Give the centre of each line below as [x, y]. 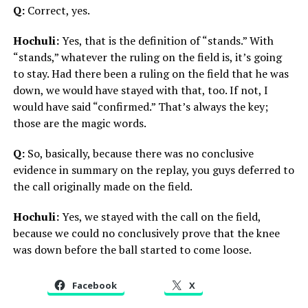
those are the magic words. [79, 123]
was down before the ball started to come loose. [132, 250]
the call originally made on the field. [102, 187]
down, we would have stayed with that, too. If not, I [140, 90]
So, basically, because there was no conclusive [139, 154]
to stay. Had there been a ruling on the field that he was [151, 74]
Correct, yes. [58, 11]
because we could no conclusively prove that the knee [146, 233]
